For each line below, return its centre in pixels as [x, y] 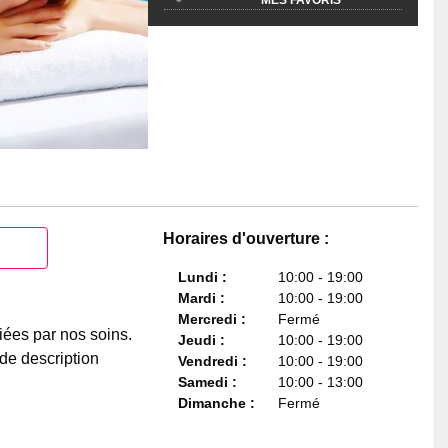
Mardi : [202, 298]
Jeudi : [202, 340]
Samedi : [208, 382]
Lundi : [203, 277]
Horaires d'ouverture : [246, 239]
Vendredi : [213, 361]
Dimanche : [217, 403]
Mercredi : [212, 319]
